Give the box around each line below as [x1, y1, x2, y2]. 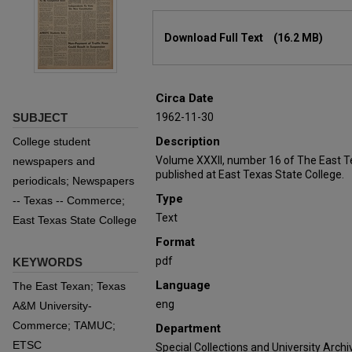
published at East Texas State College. [156, 168, 344, 181]
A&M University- [13, 299, 92, 312]
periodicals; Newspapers [13, 174, 134, 187]
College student [13, 135, 90, 148]
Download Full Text [164, 31, 266, 44]
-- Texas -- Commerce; [13, 194, 125, 207]
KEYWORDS [13, 255, 82, 269]
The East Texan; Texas [13, 280, 126, 292]
